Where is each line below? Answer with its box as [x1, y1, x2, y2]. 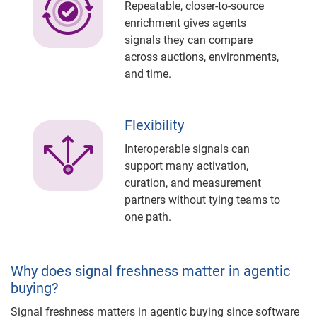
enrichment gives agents [125, 16, 246, 30]
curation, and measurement [125, 175, 261, 190]
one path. [125, 209, 171, 224]
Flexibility [125, 116, 184, 134]
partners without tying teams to [125, 192, 280, 207]
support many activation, [125, 158, 248, 173]
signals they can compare [125, 33, 253, 47]
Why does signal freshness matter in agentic [11, 262, 290, 279]
